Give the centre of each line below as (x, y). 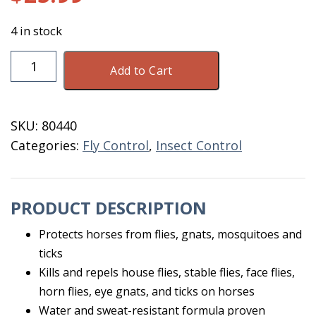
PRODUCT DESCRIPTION (109, 208)
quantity (36, 193)
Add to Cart (141, 71)
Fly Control (116, 145)
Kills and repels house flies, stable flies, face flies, (167, 272)
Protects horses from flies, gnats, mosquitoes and (170, 234)
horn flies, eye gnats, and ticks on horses (147, 291)
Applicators (45, 174)
